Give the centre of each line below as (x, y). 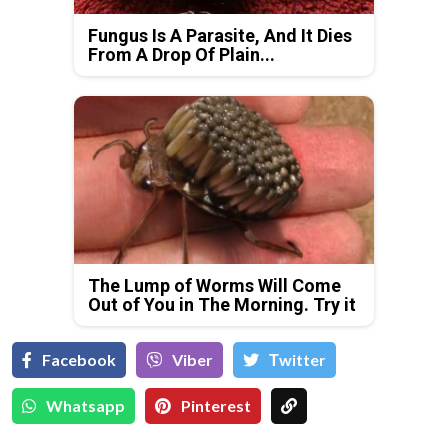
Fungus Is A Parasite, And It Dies (220, 35)
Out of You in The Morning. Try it (222, 305)
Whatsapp (85, 406)
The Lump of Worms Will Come (214, 286)
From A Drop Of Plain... (181, 54)
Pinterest (216, 406)
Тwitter (297, 360)
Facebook (79, 360)
